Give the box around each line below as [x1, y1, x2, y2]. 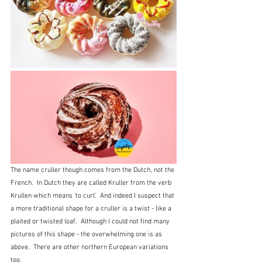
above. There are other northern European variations [11, 243, 170, 252]
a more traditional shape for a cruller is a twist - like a [11, 205, 173, 213]
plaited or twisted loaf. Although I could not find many [11, 218, 171, 226]
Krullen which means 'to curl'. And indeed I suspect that [11, 192, 176, 201]
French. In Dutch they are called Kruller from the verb [11, 179, 173, 188]
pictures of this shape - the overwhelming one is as [11, 230, 164, 239]
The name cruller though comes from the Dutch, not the [11, 166, 176, 175]
